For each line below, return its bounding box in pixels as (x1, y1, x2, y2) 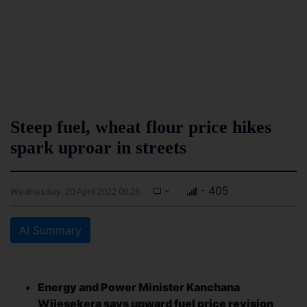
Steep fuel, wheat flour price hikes (10, 117, 271, 137)
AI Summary (19, 223, 82, 237)
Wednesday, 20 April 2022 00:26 (10, 185, 140, 197)
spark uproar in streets (10, 138, 186, 158)
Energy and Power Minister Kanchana (38, 280, 240, 294)
